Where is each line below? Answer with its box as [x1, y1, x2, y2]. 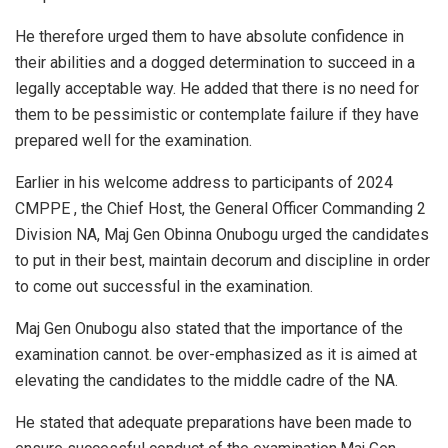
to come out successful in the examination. [15, 277, 313, 297]
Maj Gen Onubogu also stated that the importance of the [15, 319, 403, 339]
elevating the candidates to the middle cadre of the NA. [15, 371, 398, 391]
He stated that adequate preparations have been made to [15, 413, 412, 433]
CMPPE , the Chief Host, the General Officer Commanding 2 [15, 199, 426, 219]
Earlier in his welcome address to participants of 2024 [15, 173, 393, 193]
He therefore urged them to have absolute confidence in [15, 27, 404, 47]
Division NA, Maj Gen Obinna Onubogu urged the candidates [15, 225, 429, 245]
